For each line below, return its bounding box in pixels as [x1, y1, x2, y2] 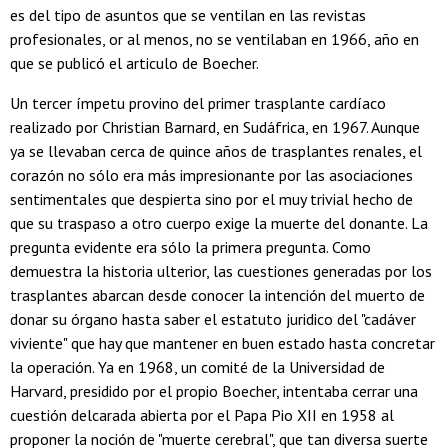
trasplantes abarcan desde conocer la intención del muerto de [10, 284, 425, 305]
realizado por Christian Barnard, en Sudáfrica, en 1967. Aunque [10, 116, 420, 137]
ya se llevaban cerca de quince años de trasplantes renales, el [10, 140, 422, 161]
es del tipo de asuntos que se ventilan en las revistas [10, 4, 366, 25]
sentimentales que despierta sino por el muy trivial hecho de [10, 188, 413, 209]
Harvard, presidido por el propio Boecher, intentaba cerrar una [10, 380, 418, 401]
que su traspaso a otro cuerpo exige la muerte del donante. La [10, 212, 428, 233]
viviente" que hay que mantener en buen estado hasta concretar [10, 332, 435, 353]
